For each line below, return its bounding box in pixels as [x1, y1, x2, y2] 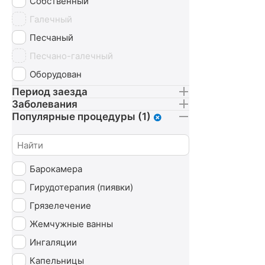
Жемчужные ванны [30, 218, 113, 230]
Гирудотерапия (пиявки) [30, 181, 133, 193]
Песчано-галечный [30, 50, 113, 62]
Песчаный [30, 31, 73, 43]
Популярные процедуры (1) [12, 111, 151, 122]
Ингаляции [30, 236, 77, 248]
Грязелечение [30, 199, 91, 211]
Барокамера [30, 163, 82, 174]
